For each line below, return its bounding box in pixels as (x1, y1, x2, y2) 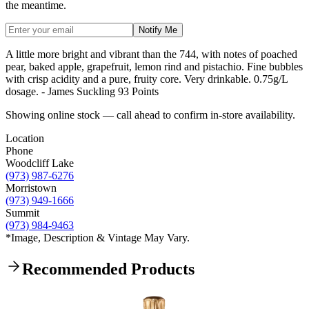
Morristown (6, 182, 57, 195)
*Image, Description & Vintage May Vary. (6, 232, 190, 244)
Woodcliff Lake (6, 157, 74, 170)
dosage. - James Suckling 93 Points (6, 86, 159, 98)
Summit (6, 207, 39, 219)
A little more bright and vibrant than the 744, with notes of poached (6, 48, 297, 61)
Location (6, 132, 44, 145)
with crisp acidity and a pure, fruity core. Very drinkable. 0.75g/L (6, 73, 288, 86)
